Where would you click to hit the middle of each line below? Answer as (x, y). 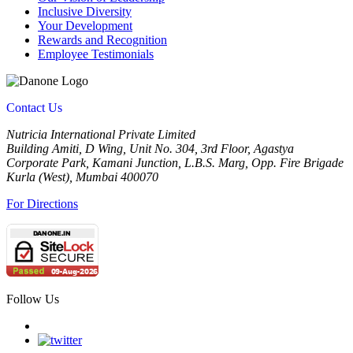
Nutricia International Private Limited (101, 135)
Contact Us (34, 108)
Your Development (85, 26)
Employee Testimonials (96, 54)
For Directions (42, 204)
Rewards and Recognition (102, 40)
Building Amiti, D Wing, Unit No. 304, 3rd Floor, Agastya (150, 149)
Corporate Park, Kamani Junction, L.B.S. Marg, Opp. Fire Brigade (175, 163)
